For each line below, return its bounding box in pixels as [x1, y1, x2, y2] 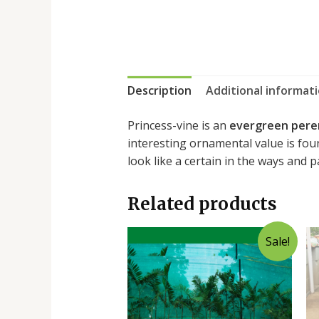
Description [127, 82, 192, 98]
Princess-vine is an [127, 117, 229, 133]
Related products [127, 192, 277, 215]
